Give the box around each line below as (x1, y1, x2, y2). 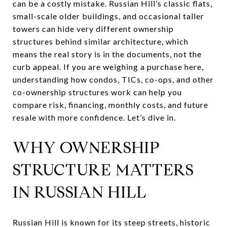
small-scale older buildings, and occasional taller (13, 11, 204, 21)
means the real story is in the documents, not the (13, 49, 202, 59)
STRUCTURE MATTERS (13, 160, 194, 180)
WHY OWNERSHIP (13, 137, 160, 158)
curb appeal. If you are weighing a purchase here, (13, 62, 204, 71)
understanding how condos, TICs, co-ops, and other (13, 74, 214, 84)
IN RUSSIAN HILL (13, 182, 147, 202)
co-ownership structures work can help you (13, 87, 182, 97)
